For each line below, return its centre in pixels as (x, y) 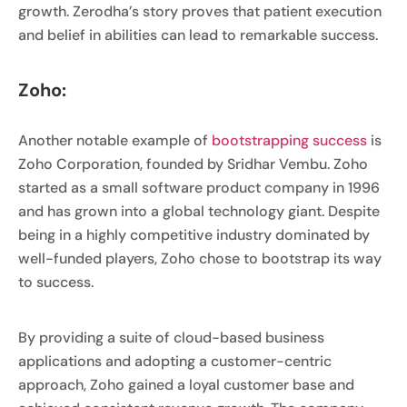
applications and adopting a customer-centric (175, 361)
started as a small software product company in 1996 (199, 188)
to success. (56, 283)
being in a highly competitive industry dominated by (194, 235)
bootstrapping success (289, 141)
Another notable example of (115, 141)
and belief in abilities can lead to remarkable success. (198, 35)
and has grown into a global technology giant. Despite (199, 212)
